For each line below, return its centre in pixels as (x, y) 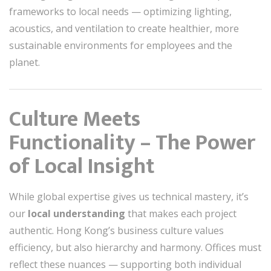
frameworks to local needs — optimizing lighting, (120, 11)
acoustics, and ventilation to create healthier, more (124, 28)
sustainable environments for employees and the (121, 45)
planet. (24, 62)
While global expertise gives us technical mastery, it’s (129, 197)
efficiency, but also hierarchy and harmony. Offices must (135, 247)
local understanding (77, 214)
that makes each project (181, 214)
